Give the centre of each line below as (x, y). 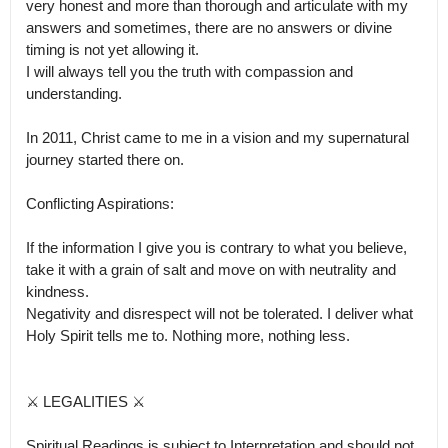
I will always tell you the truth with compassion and (189, 71)
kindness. (57, 291)
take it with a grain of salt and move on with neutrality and (211, 269)
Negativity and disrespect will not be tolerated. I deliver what (219, 313)
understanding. (76, 93)
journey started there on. (107, 159)
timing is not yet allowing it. (112, 49)
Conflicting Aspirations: (100, 203)
